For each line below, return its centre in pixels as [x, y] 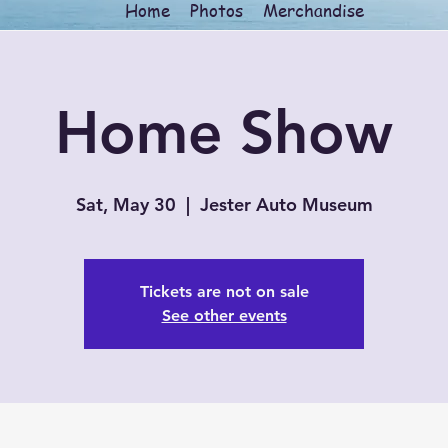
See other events [224, 315]
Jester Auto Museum [286, 204]
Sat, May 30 [125, 204]
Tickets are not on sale [224, 291]
